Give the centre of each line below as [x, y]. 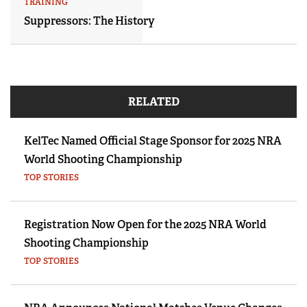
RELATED [153, 102]
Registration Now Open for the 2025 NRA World [145, 225]
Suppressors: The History [89, 21]
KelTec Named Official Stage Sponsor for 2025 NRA [153, 141]
